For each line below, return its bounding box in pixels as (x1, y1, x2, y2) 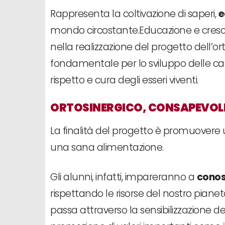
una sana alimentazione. (50, 140, 164, 154)
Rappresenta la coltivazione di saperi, (50, 7, 218, 21)
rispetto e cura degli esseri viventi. (50, 73, 198, 87)
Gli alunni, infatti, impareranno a (50, 170, 197, 184)
